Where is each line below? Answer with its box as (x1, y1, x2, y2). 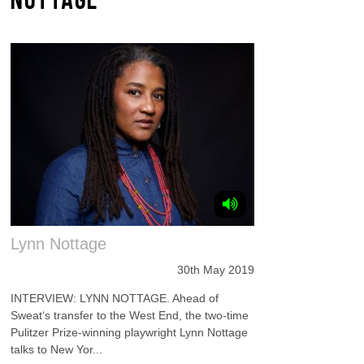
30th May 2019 (177, 263, 255, 276)
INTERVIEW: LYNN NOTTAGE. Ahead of (11, 292, 219, 305)
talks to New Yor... (11, 343, 103, 356)
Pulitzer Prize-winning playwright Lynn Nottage (11, 326, 249, 339)
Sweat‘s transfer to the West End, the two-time (11, 309, 249, 322)
